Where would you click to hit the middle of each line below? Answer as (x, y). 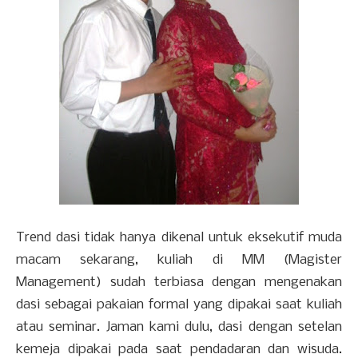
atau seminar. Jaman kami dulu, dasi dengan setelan (179, 328)
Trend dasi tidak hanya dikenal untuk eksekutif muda (179, 238)
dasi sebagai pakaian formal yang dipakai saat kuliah (179, 305)
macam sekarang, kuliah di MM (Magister (179, 261)
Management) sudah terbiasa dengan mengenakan (179, 283)
